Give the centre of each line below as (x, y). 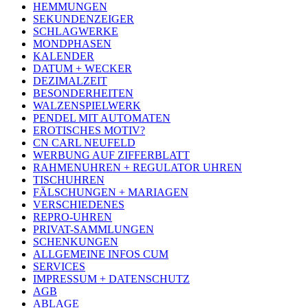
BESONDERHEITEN (83, 93)
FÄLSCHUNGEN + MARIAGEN (111, 192)
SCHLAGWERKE (76, 32)
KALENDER (64, 56)
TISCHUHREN (69, 180)
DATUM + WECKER (82, 69)
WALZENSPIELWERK (87, 106)
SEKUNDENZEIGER (84, 19)
